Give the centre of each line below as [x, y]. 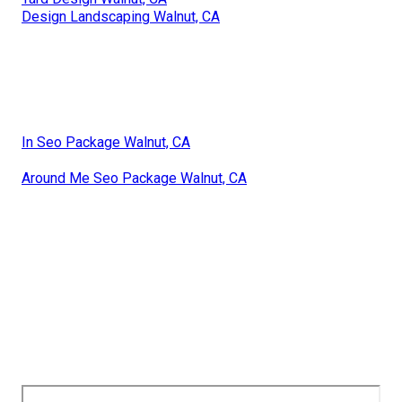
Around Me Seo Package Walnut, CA [134, 178]
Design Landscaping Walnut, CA [121, 16]
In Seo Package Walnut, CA [106, 142]
